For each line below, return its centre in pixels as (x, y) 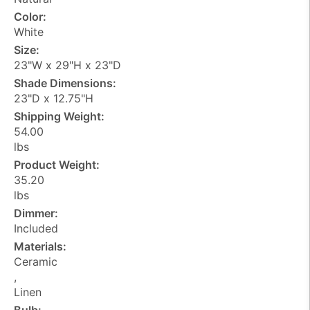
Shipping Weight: (59, 116)
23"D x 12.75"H (54, 98)
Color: (30, 16)
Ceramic (36, 261)
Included (36, 228)
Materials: (40, 246)
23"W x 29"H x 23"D (67, 65)
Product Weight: (57, 164)
